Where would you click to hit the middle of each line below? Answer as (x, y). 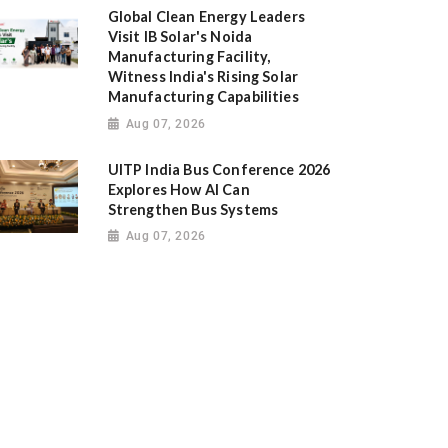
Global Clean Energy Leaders (206, 17)
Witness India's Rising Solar (203, 77)
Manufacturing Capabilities (203, 97)
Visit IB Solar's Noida (180, 37)
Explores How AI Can (178, 190)
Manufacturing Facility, (189, 57)
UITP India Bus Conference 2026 (219, 170)
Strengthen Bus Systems (193, 210)
